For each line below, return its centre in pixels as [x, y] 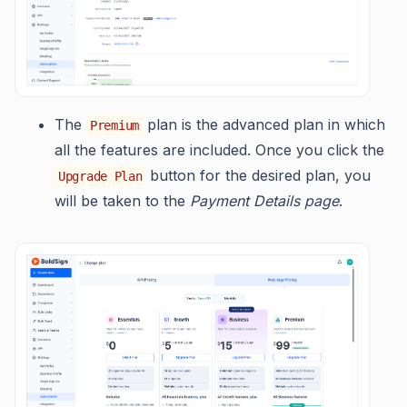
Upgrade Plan [100, 176]
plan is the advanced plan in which [263, 124]
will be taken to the [122, 200]
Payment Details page [264, 200]
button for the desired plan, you [258, 175]
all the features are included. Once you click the [219, 149]
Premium [114, 125]
